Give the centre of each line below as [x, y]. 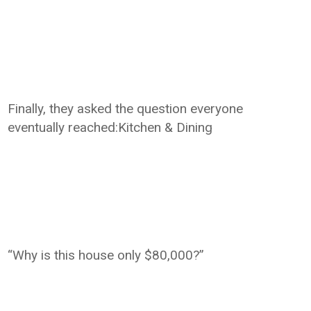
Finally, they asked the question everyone [126, 109]
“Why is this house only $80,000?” [106, 255]
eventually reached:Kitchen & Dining [110, 127]
